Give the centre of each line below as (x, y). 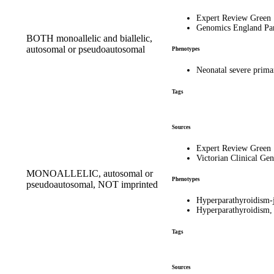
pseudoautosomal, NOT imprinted (92, 184)
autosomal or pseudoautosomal (86, 49)
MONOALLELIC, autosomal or (90, 173)
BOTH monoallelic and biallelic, (89, 38)
